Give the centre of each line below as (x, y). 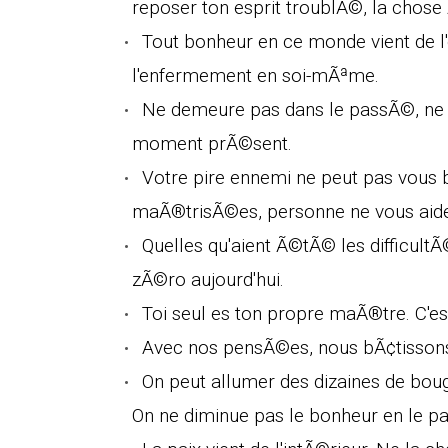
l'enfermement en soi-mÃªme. (255, 75)
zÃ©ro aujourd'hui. (208, 279)
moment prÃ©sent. (212, 143)
